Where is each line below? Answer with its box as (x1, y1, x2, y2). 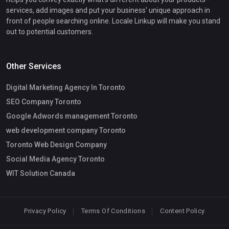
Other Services (6, 61, 61, 72)
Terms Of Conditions (81, 207, 146, 215)
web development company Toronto (6, 126, 126, 135)
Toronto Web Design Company (6, 141, 107, 149)
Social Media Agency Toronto (6, 155, 105, 164)
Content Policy (160, 207, 205, 215)
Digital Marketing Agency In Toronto (6, 83, 125, 92)
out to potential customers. (6, 28, 93, 36)
